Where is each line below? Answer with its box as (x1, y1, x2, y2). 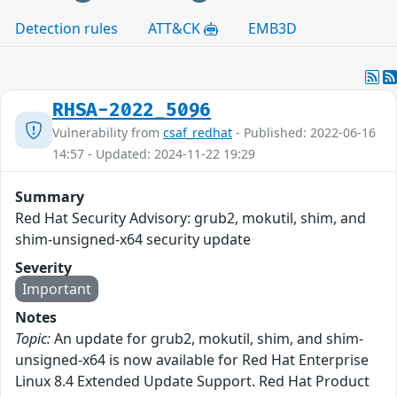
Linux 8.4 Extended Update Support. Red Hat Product (15, 370, 370, 391)
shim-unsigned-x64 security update (15, 229, 251, 249)
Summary (15, 186, 84, 206)
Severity (15, 257, 72, 277)
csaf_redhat (163, 123, 232, 141)
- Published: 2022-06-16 (232, 123, 376, 141)
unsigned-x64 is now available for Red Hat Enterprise (15, 349, 369, 370)
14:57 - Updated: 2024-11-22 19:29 (52, 144, 255, 162)
